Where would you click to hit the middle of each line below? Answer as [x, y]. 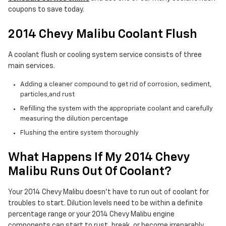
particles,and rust [47, 95]
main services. [32, 66]
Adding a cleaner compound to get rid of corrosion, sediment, [116, 85]
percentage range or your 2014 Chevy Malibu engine [91, 215]
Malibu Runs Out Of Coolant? [90, 172]
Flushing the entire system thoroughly [79, 133]
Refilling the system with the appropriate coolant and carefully [117, 109]
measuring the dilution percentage [74, 119]
